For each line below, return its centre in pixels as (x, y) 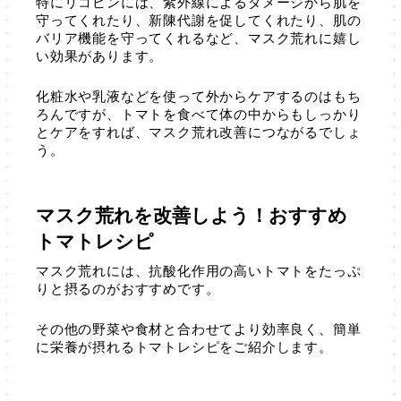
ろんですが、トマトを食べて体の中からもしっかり (199, 114)
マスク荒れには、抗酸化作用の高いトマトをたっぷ (199, 271)
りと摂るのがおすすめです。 (128, 289)
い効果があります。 (100, 56)
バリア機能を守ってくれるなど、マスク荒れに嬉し (199, 38)
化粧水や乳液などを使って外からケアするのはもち (199, 96)
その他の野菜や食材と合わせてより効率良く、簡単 (199, 329)
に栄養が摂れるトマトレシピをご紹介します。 (184, 347)
